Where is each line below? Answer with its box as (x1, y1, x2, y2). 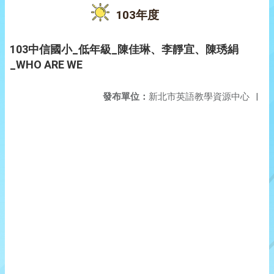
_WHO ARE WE (10, 58, 83, 71)
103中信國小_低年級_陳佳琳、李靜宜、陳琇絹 (10, 43, 239, 56)
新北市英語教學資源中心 (149, 91, 250, 102)
